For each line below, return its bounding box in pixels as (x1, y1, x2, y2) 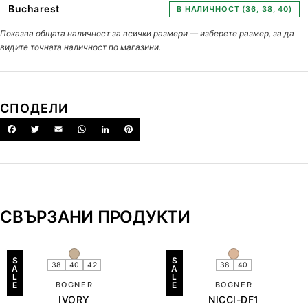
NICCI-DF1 (208, 293, 260, 305)
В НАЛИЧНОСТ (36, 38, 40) (176, 3, 292, 14)
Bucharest (8, 2, 60, 14)
